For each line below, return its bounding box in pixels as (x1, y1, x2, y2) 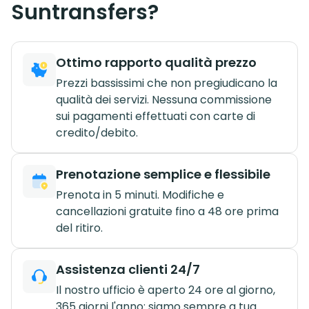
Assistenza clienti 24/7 (56, 260, 200, 278)
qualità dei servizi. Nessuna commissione (56, 91, 272, 108)
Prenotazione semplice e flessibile (56, 165, 270, 183)
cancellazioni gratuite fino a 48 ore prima (56, 203, 279, 219)
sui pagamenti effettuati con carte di (56, 108, 255, 124)
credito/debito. (56, 124, 138, 141)
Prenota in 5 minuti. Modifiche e (56, 186, 224, 203)
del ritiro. (56, 219, 103, 236)
